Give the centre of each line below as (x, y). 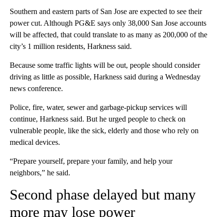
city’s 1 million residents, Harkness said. (71, 46)
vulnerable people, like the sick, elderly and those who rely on (104, 131)
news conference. (36, 89)
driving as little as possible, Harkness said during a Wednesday (105, 77)
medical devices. (35, 142)
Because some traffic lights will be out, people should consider (105, 65)
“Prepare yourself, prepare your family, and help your (91, 161)
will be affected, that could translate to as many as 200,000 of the (108, 35)
